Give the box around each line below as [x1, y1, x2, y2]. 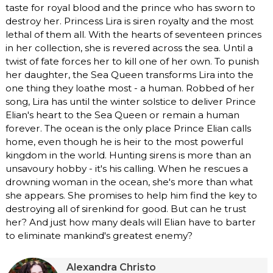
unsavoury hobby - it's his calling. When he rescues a [5, 163, 248, 175]
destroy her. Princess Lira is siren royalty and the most [5, 15, 253, 27]
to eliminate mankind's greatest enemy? [5, 230, 193, 242]
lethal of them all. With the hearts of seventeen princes [5, 29, 261, 41]
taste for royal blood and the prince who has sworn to [5, 2, 255, 14]
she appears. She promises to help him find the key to [5, 190, 257, 202]
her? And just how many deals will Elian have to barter [5, 216, 256, 229]
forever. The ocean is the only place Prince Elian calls [5, 122, 251, 135]
